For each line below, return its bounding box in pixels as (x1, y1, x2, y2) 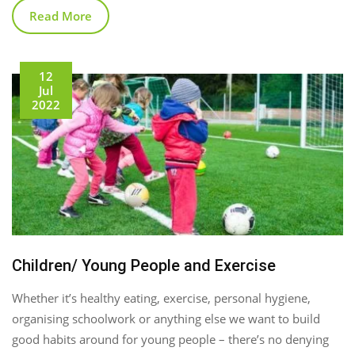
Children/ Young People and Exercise (12, 255, 276, 275)
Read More (29, 7, 92, 24)
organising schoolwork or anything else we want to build (12, 310, 320, 326)
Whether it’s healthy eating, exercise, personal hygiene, (12, 289, 311, 306)
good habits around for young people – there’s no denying (12, 330, 329, 347)
